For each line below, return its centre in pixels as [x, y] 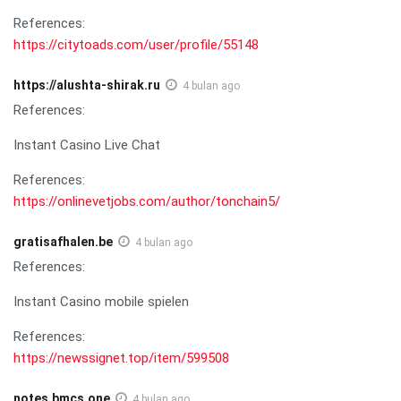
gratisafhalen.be [63, 241]
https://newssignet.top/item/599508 [121, 358]
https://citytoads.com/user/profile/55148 [136, 44]
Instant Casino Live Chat [87, 145]
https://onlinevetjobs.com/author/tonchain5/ [147, 201]
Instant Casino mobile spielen [101, 301]
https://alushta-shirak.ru [87, 85]
